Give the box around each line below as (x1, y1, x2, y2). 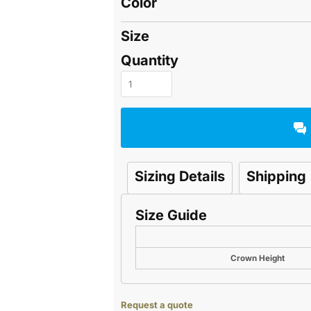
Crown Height (230, 253, 285, 264)
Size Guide (135, 207, 207, 224)
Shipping (246, 168, 306, 185)
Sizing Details (135, 168, 225, 185)
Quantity (121, 52, 178, 69)
